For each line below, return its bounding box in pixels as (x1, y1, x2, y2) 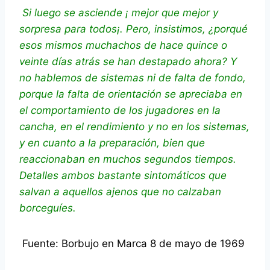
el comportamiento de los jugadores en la (19, 104, 221, 117)
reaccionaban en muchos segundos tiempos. (19, 153, 236, 166)
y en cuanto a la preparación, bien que (19, 137, 205, 149)
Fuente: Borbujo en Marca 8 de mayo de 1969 (19, 237, 245, 250)
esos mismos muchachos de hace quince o (19, 39, 227, 52)
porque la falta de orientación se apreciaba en (19, 88, 242, 101)
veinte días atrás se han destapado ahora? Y (19, 55, 237, 68)
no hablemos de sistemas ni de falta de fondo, (19, 72, 246, 84)
